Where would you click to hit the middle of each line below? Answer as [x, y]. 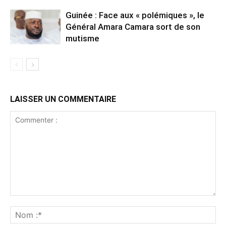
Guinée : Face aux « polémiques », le [135, 15]
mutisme [82, 38]
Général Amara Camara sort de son [133, 26]
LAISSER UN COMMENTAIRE [63, 99]
